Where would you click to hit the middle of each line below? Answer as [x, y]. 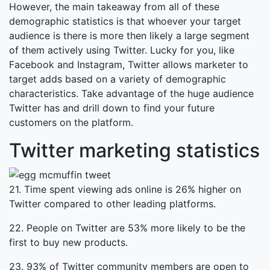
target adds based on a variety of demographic [118, 79]
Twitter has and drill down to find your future [112, 108]
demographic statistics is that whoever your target [125, 21]
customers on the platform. [71, 122]
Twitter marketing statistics [134, 150]
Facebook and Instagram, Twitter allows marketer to [129, 64]
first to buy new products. [68, 243]
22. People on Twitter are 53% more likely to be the [127, 228]
